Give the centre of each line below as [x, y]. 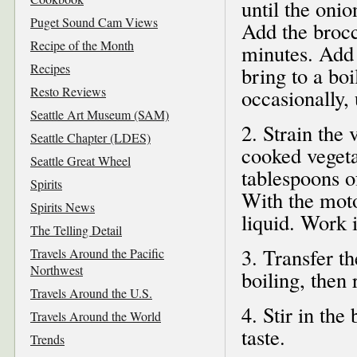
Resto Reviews [68, 91]
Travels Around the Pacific [97, 253]
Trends [47, 339]
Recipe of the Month [82, 45]
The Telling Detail [76, 229]
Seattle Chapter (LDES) [90, 137]
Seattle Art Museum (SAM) [100, 114]
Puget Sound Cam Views [94, 22]
